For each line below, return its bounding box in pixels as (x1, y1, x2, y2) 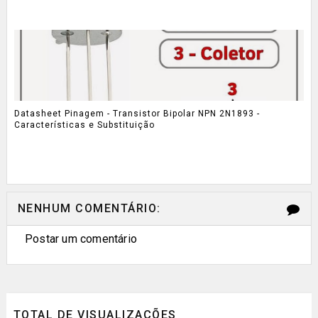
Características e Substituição (13, 119, 155, 130)
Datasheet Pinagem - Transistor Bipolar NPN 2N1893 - (13, 108, 260, 119)
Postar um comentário (24, 231, 137, 246)
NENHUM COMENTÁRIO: (17, 201, 161, 215)
